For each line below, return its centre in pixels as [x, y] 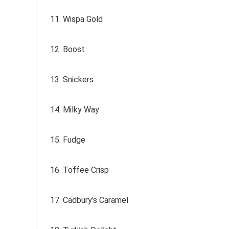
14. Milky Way [75, 110]
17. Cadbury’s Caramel [89, 200]
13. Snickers [72, 79]
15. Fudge [68, 140]
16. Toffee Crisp [79, 170]
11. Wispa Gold [76, 19]
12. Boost [67, 49]
